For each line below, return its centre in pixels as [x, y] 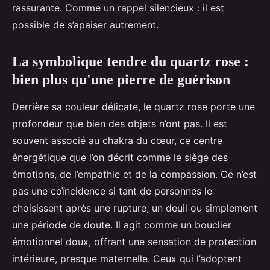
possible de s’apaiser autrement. [85, 25]
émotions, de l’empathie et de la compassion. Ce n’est [134, 174]
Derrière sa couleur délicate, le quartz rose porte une [133, 107]
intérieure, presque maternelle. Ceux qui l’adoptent [127, 259]
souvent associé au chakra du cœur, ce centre [117, 141]
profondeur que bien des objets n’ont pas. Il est [120, 124]
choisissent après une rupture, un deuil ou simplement [135, 208]
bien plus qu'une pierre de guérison [121, 80]
